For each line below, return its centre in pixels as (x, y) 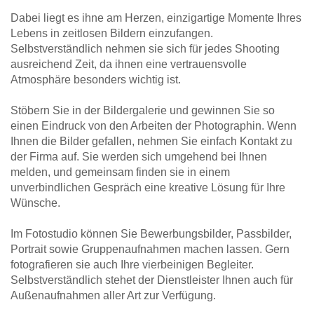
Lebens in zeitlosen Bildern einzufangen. (112, 33)
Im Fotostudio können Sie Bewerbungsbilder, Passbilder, (151, 234)
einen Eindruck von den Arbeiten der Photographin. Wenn (153, 126)
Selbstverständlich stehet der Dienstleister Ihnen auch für (152, 280)
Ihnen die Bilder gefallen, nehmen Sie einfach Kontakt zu (151, 141)
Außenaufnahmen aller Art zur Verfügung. (113, 295)
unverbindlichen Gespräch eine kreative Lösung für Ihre (148, 187)
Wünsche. (35, 203)
